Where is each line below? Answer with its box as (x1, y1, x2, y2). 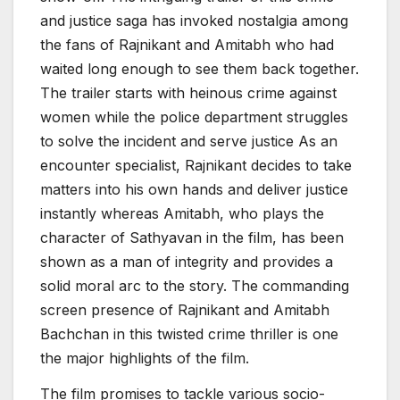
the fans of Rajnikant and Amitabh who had (40, 35, 334, 54)
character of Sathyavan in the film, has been (40, 228, 344, 246)
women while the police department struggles (40, 107, 348, 126)
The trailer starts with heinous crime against (40, 83, 337, 102)
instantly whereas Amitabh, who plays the (40, 204, 324, 222)
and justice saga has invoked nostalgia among (40, 11, 348, 29)
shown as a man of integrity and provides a (40, 252, 333, 271)
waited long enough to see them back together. (40, 59, 359, 78)
